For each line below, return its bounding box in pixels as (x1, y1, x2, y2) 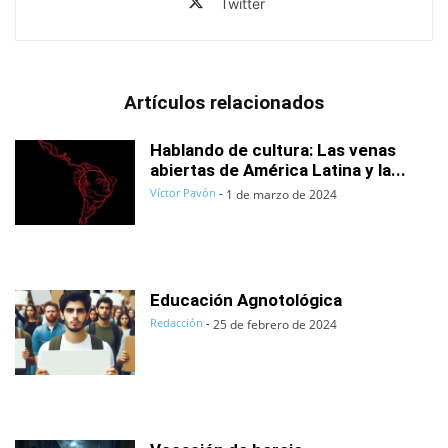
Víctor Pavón (150, 185, 216, 201)
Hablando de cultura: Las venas (150, 140, 396, 161)
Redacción (150, 315, 203, 331)
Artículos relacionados (124, 91, 324, 115)
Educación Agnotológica (150, 290, 342, 311)
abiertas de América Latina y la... (150, 160, 406, 181)
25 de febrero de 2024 (213, 316, 337, 334)
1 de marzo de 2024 (226, 186, 337, 204)
